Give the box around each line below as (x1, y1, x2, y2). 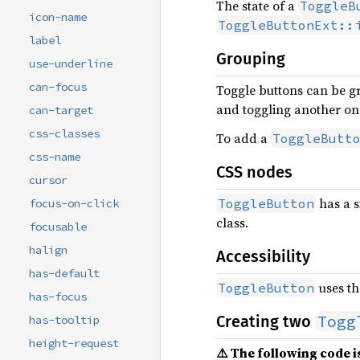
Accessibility (216, 247, 310, 266)
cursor (29, 173, 67, 188)
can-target (29, 103, 93, 118)
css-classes (29, 126, 100, 141)
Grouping (216, 49, 285, 68)
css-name (29, 149, 80, 165)
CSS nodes (216, 162, 292, 182)
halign (29, 243, 67, 258)
